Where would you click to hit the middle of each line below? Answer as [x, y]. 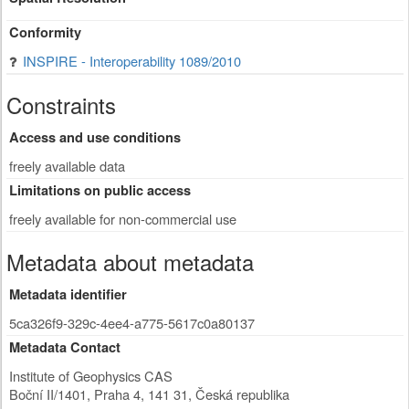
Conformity [45, 32]
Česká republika [242, 394]
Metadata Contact [65, 347]
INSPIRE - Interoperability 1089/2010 [132, 61]
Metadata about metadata [130, 262]
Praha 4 [117, 394]
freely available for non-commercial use [123, 219]
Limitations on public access [100, 190]
